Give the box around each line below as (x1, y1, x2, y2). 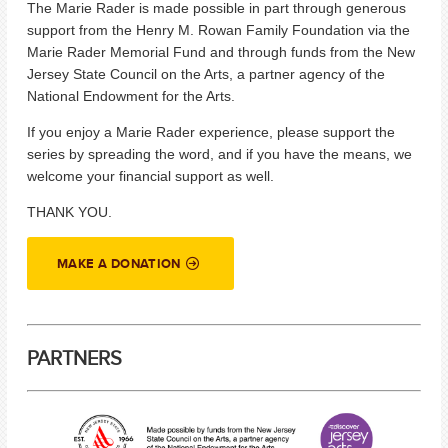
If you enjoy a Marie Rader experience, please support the (27, 124, 395, 141)
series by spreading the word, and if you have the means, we (27, 146, 412, 163)
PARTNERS (27, 342, 122, 372)
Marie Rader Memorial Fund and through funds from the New (27, 44, 415, 61)
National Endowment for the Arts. (27, 88, 235, 105)
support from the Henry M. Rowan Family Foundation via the (27, 22, 410, 39)
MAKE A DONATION (57, 254, 181, 274)
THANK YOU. (27, 204, 112, 221)
